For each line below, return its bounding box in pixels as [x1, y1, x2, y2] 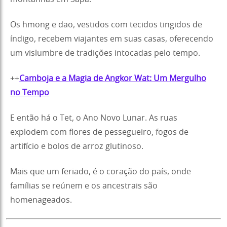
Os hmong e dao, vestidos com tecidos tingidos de [10, 20, 202, 29]
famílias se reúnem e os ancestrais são [10, 181, 158, 190]
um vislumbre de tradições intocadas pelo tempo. [10, 49, 200, 57]
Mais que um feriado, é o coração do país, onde [10, 167, 191, 176]
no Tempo [10, 88, 49, 97]
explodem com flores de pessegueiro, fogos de [10, 128, 188, 136]
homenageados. [10, 196, 72, 204]
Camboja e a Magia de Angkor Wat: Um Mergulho [19, 74, 206, 83]
